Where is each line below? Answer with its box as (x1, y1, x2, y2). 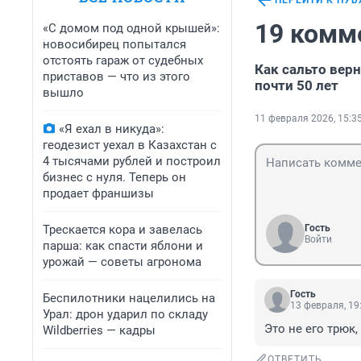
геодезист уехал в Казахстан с (43, 138, 217, 152)
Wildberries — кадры (43, 323, 156, 338)
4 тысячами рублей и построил (43, 154, 221, 168)
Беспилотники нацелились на (43, 291, 215, 305)
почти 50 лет (255, 77, 338, 94)
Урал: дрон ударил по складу (43, 307, 208, 322)
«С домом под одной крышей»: (43, 21, 220, 35)
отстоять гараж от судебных (43, 53, 203, 68)
